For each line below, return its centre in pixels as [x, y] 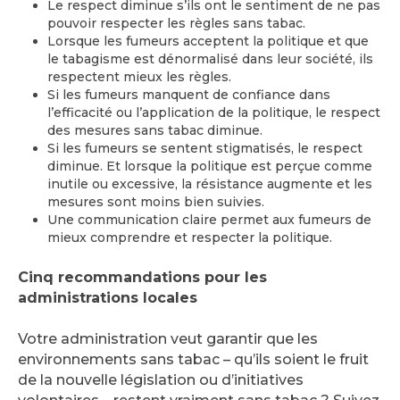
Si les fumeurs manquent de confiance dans [189, 94]
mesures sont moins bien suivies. [156, 201]
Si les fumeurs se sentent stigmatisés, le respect [205, 148]
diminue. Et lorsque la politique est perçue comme [210, 166]
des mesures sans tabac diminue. [155, 130]
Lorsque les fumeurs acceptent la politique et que [208, 41]
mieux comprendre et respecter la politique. [190, 237]
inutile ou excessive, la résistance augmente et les [210, 183]
